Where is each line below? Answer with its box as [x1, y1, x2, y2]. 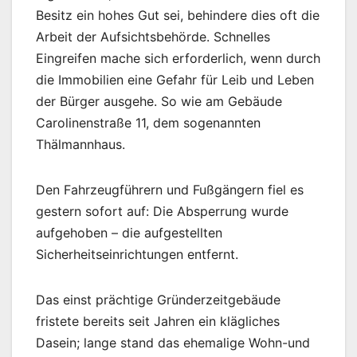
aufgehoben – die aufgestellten [36, 225, 222, 241]
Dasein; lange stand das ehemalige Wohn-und [36, 335, 310, 351]
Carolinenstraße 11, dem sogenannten [36, 115, 261, 131]
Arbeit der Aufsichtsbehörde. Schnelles [36, 29, 270, 45]
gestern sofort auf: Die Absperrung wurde [36, 203, 288, 220]
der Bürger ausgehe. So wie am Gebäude [36, 93, 282, 110]
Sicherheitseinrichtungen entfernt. [36, 246, 238, 263]
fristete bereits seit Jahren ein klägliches [36, 313, 280, 330]
